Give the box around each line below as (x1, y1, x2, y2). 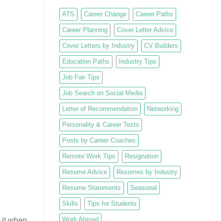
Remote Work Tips (62, 152, 115, 160)
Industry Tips (118, 57, 156, 65)
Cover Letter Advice (116, 26, 173, 34)
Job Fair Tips (62, 73, 100, 81)
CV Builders (144, 41, 178, 49)
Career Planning (62, 26, 108, 34)
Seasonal (130, 184, 157, 191)
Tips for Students (87, 199, 137, 207)
